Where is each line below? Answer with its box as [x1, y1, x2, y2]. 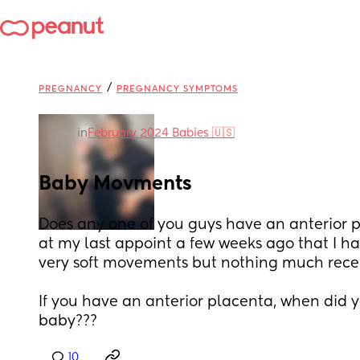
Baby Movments [39, 174, 192, 194]
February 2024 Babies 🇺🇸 [88, 128, 235, 139]
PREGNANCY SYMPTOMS [117, 84, 238, 93]
